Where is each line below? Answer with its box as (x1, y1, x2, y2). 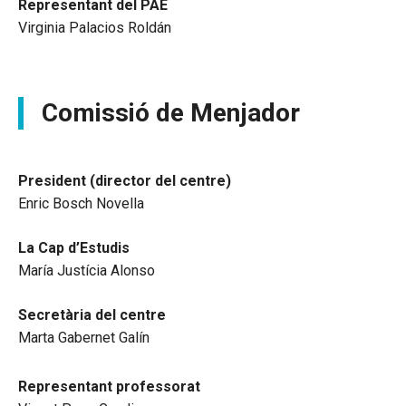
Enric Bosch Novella (18, 195, 144, 213)
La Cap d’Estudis (18, 239, 130, 257)
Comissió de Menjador (42, 98, 300, 129)
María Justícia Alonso (18, 262, 155, 280)
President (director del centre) (18, 172, 231, 190)
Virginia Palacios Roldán (18, 18, 171, 36)
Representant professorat (18, 377, 200, 395)
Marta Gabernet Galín (18, 329, 150, 347)
